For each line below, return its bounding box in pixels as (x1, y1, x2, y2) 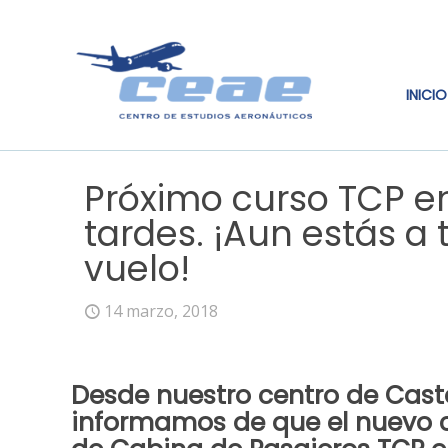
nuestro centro (156, 378, 347, 413)
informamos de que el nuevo (71, 405, 440, 440)
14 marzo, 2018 (104, 300, 218, 322)
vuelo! (84, 244, 190, 293)
